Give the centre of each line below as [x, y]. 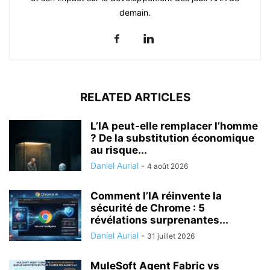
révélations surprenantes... [159, 220]
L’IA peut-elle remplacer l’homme [174, 126]
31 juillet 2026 [171, 236]
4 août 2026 [168, 166]
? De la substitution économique [172, 138]
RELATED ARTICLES [135, 97]
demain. [135, 12]
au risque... [119, 150]
